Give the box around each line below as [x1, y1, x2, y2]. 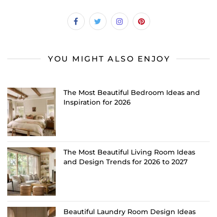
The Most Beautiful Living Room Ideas [63, 148, 195, 157]
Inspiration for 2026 [63, 98, 131, 107]
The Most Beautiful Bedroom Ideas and [63, 88, 200, 97]
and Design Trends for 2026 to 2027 [63, 157, 187, 167]
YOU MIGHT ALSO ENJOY [48, 54, 170, 64]
